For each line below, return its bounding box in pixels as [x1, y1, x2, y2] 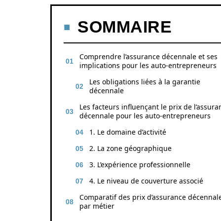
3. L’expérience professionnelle [89, 160, 190, 169]
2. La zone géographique [89, 144, 172, 153]
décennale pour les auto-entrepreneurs [79, 111, 211, 120]
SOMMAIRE [77, 17, 172, 36]
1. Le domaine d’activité [89, 127, 166, 137]
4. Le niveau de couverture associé [89, 176, 203, 185]
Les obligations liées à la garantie [89, 77, 200, 86]
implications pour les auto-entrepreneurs [79, 61, 217, 70]
